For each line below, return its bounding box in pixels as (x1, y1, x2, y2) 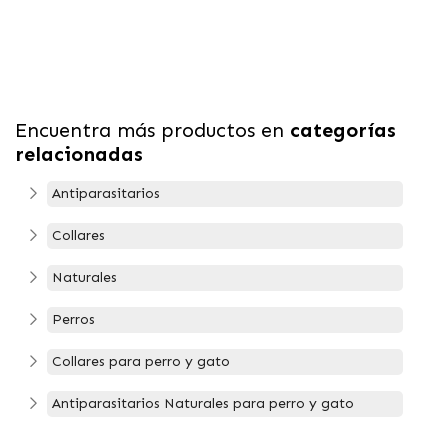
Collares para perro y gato (52, 352, 230, 370)
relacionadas (15, 141, 143, 166)
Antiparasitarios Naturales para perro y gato (52, 394, 354, 412)
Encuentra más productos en (15, 117, 290, 142)
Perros (52, 310, 95, 328)
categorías (290, 117, 396, 142)
